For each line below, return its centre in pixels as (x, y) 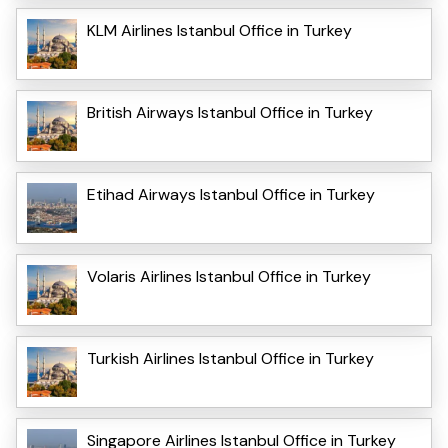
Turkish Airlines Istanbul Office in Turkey (230, 358)
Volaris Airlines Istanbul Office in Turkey (229, 276)
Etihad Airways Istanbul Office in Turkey (231, 194)
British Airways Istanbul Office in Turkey (230, 112)
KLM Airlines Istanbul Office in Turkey (219, 30)
